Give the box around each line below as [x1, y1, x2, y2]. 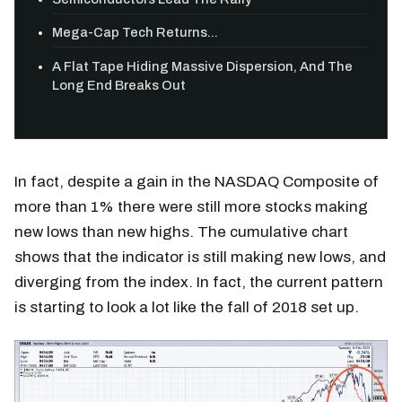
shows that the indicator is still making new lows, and [14, 248, 386, 266]
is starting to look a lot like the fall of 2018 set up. [14, 298, 359, 316]
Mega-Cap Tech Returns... [52, 25, 219, 40]
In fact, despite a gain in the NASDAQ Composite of [14, 172, 379, 190]
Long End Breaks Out [52, 77, 187, 92]
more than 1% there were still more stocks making [14, 197, 368, 215]
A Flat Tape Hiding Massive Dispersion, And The [52, 58, 354, 74]
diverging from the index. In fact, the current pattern [14, 273, 383, 291]
